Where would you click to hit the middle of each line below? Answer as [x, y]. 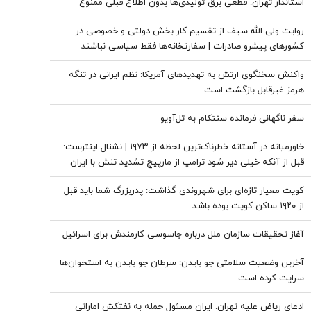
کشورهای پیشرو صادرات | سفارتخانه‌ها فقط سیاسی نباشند [193, 47]
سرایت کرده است [271, 278]
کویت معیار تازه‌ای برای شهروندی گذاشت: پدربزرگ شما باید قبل [184, 191]
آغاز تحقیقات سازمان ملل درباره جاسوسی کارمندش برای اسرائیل [183, 235]
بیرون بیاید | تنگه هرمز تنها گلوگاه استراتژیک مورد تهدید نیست [184, 178]
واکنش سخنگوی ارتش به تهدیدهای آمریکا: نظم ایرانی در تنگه [186, 75]
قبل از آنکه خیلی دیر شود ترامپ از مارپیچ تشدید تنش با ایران [187, 162]
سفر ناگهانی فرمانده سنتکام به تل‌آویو [232, 119]
